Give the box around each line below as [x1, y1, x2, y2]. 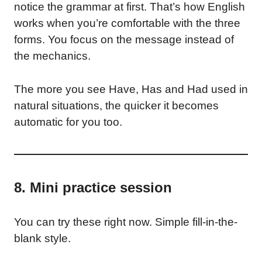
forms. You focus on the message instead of [14, 33, 234, 46]
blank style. [14, 232, 71, 244]
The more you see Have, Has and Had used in [14, 82, 248, 95]
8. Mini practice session [14, 179, 172, 195]
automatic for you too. [14, 115, 122, 128]
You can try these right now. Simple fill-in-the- [14, 215, 237, 228]
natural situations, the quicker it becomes [14, 99, 219, 112]
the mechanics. [14, 50, 91, 62]
